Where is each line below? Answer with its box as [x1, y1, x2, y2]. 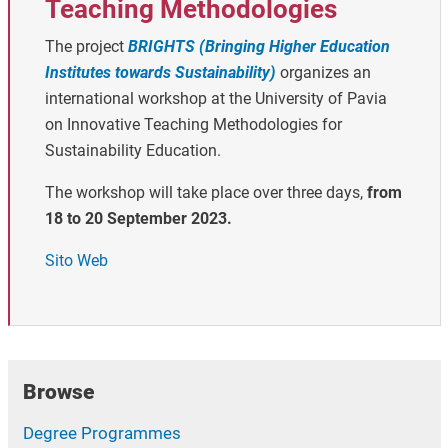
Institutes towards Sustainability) [44, 63, 276, 83]
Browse [22, 380, 94, 405]
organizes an [275, 63, 371, 83]
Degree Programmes [22, 423, 181, 444]
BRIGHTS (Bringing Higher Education [127, 37, 390, 57]
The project [44, 37, 128, 57]
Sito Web [44, 251, 108, 271]
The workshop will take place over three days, [44, 183, 367, 203]
